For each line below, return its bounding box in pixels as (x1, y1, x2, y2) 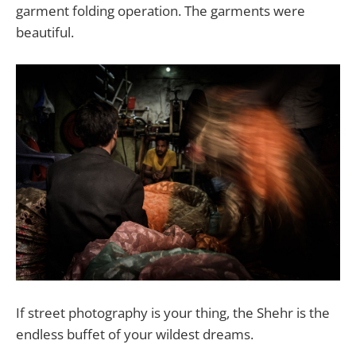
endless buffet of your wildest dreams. (16, 325, 253, 344)
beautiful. (16, 23, 74, 42)
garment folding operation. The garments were (16, 2, 305, 21)
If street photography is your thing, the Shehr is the (16, 304, 330, 323)
